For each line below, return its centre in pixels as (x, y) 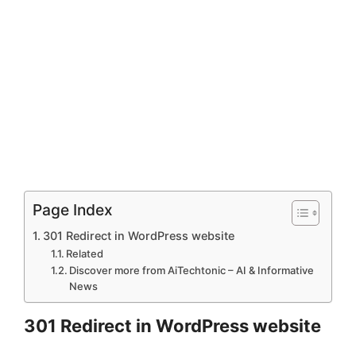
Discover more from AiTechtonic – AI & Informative (192, 270)
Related (85, 253)
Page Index (73, 209)
